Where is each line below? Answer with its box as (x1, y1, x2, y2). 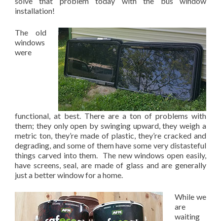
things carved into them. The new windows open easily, (15, 150, 206, 160)
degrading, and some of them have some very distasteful (15, 141, 206, 150)
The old (15, 28, 46, 37)
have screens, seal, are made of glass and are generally (15, 160, 206, 170)
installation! (15, 6, 55, 16)
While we (175, 192, 206, 202)
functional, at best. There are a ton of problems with (15, 111, 206, 121)
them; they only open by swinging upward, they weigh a (15, 121, 206, 131)
